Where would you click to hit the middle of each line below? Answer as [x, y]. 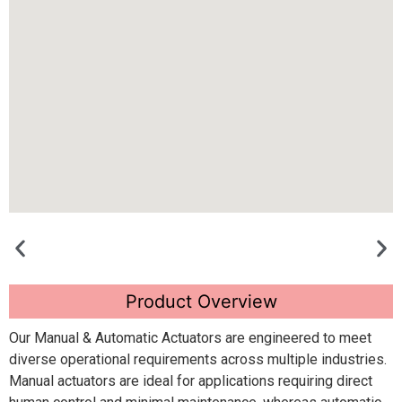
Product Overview [201, 301]
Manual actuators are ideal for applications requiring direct [191, 381]
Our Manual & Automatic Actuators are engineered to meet [190, 338]
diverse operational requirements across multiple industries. [198, 360]
